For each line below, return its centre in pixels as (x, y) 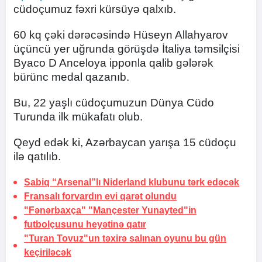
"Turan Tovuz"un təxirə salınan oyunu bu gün (125, 238)
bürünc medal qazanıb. (71, 77)
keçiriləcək (48, 252)
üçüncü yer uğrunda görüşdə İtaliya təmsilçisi (127, 49)
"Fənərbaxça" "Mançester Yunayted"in (110, 210)
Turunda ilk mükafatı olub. (80, 116)
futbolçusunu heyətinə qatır (85, 224)
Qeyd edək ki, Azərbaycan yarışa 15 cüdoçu (125, 142)
